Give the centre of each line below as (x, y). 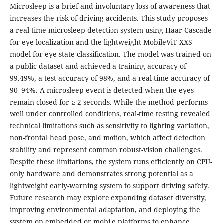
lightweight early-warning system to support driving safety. (109, 186)
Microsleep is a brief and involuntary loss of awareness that (110, 6)
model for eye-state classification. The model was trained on (110, 54)
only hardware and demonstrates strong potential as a (101, 174)
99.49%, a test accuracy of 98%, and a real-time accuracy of (110, 78)
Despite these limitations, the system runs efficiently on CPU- (111, 162)
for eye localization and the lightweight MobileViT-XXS (101, 42)
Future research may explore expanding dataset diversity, (108, 198)
